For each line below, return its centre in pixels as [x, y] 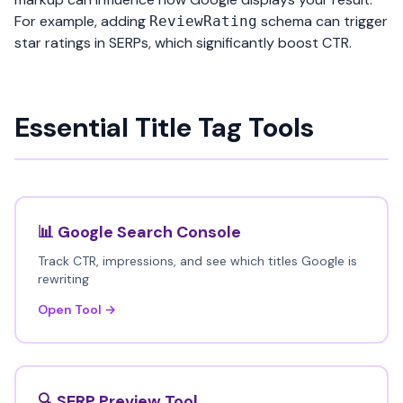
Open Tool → [77, 309]
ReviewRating [203, 21]
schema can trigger [322, 21]
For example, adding [82, 21]
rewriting [63, 279]
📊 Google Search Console [139, 232]
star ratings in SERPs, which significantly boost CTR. [183, 43]
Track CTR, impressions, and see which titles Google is [197, 261]
